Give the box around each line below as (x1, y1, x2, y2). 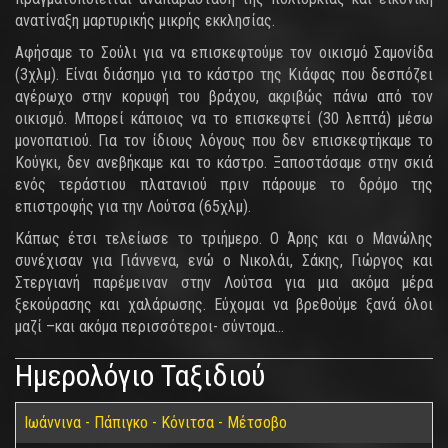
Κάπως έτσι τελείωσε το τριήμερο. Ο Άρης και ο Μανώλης (15, 229, 433, 248)
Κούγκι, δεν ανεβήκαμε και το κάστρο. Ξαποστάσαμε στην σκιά (15, 153, 433, 172)
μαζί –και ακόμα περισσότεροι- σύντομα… (15, 317, 284, 336)
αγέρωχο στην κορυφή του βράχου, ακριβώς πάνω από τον (15, 87, 433, 106)
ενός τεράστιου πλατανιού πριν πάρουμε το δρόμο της (15, 175, 433, 194)
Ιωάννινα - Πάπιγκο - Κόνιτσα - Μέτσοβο (24, 413, 287, 432)
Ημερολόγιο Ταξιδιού (15, 358, 265, 393)
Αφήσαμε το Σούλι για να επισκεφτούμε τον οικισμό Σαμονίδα (15, 43, 433, 62)
